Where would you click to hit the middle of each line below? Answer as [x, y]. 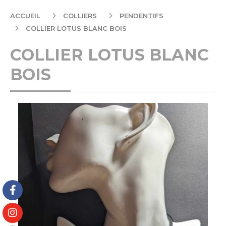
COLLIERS [81, 16]
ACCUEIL [26, 16]
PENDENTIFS [143, 16]
